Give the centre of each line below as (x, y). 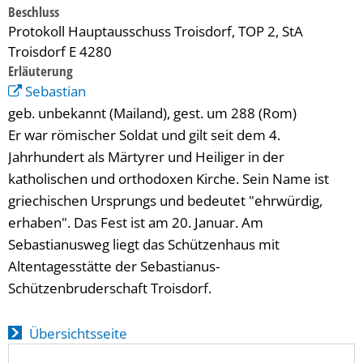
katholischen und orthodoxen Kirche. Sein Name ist (169, 179)
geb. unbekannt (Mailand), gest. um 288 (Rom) (152, 113)
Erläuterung (41, 71)
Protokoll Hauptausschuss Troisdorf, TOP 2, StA (156, 31)
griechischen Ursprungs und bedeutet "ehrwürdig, (165, 201)
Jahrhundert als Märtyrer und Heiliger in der (146, 157)
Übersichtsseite (78, 333)
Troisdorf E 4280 (60, 51)
